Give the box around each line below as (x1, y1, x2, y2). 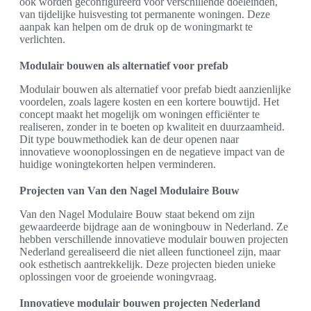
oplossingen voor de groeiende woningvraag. (19, 271, 217, 283)
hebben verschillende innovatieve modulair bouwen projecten (19, 233, 288, 246)
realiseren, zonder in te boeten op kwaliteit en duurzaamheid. (19, 121, 285, 133)
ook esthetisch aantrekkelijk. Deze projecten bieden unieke (19, 258, 276, 271)
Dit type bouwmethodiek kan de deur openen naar (19, 133, 239, 146)
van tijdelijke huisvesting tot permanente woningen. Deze (19, 8, 270, 21)
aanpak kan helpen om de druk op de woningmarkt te (19, 21, 253, 33)
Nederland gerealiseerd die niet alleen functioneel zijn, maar (19, 246, 280, 258)
